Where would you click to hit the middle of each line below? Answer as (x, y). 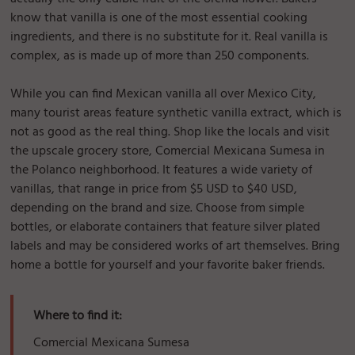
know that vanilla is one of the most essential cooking (159, 18)
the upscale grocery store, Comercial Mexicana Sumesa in (168, 151)
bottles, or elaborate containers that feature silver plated (166, 227)
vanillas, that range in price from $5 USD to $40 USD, (154, 189)
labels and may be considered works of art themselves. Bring (176, 246)
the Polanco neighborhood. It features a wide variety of (162, 170)
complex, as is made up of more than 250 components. (160, 56)
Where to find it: (78, 316)
